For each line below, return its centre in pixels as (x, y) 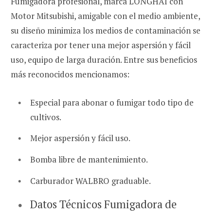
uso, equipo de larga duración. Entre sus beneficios (104, 59)
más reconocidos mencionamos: (70, 74)
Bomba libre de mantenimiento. (89, 160)
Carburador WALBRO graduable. (91, 181)
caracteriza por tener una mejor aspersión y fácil (101, 45)
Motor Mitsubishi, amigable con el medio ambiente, (105, 16)
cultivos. (46, 117)
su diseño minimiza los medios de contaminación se (106, 30)
